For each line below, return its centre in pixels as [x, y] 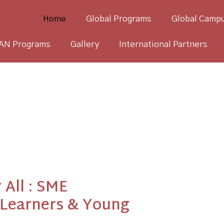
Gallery [85, 44]
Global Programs [119, 18]
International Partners [163, 44]
